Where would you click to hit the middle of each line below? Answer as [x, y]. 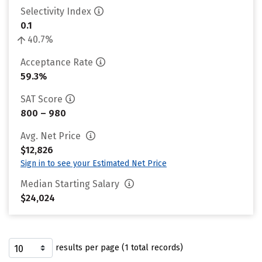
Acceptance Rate [57, 62]
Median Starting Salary [71, 184]
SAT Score [42, 99]
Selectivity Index [56, 11]
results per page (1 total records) [119, 248]
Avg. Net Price [52, 136]
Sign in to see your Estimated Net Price [94, 163]
